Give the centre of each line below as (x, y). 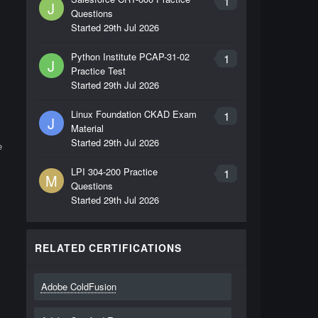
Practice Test (98, 71)
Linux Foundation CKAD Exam (133, 114)
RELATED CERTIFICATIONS (108, 248)
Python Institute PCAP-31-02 (130, 56)
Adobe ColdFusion (78, 286)
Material (87, 128)
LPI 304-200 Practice (114, 171)
